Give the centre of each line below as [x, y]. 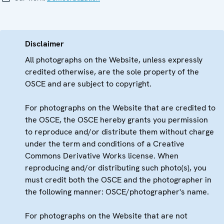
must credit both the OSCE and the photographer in [118, 179]
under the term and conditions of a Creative [105, 143]
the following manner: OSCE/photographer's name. [117, 191]
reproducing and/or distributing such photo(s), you [116, 167]
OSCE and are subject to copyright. [88, 83]
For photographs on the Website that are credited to [120, 107]
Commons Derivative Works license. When [102, 155]
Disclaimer [44, 43]
